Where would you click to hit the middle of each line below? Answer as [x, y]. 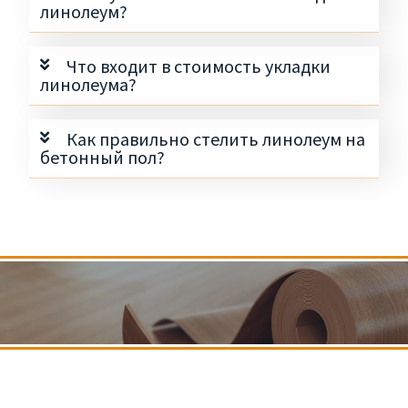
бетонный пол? [103, 158]
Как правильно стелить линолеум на [215, 139]
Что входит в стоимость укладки [198, 66]
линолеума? [89, 85]
